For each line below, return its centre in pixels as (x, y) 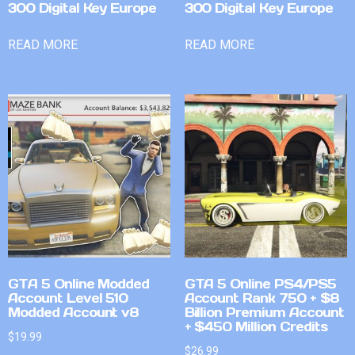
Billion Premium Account (264, 312)
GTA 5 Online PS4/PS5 (260, 283)
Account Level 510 (68, 298)
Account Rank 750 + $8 (261, 298)
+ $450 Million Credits (256, 326)
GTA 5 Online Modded (79, 283)
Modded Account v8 (74, 312)
